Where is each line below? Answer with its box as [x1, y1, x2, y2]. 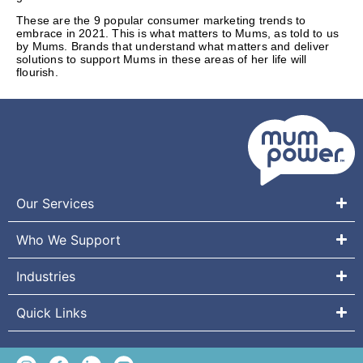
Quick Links [16, 304, 87, 321]
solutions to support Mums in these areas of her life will [16, 53, 307, 66]
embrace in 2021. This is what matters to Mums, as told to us [16, 27, 340, 41]
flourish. [16, 66, 58, 79]
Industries [16, 267, 75, 284]
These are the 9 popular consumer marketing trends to [16, 14, 306, 28]
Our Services [16, 194, 94, 211]
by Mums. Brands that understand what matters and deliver [16, 40, 330, 53]
